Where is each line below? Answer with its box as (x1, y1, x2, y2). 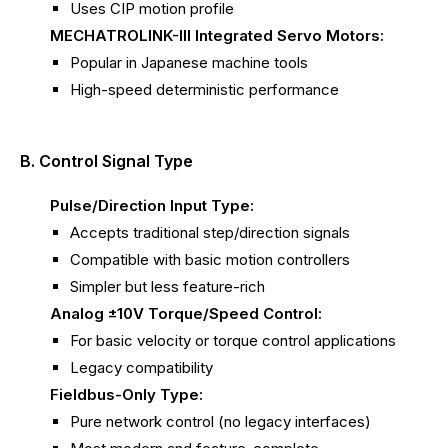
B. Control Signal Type (20, 151, 193, 172)
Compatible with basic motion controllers (70, 250, 350, 270)
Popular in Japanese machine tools (70, 52, 308, 72)
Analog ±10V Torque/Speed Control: (50, 304, 322, 324)
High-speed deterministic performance (70, 79, 339, 99)
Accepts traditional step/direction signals (70, 223, 350, 243)
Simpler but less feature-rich (70, 277, 265, 297)
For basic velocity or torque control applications (70, 331, 396, 351)
